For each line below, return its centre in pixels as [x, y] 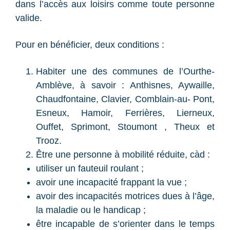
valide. [29, 18]
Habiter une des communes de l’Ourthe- [125, 71]
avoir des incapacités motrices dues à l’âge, [125, 196]
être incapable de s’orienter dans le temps [125, 224]
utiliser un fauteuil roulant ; [90, 168]
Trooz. [49, 141]
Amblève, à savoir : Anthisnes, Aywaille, [125, 85]
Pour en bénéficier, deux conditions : [90, 45]
